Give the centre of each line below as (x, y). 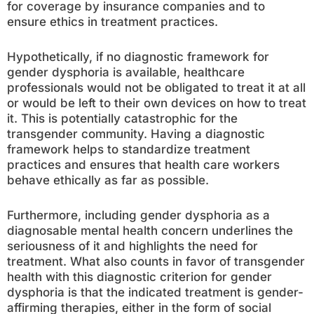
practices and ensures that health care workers (143, 165)
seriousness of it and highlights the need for (132, 246)
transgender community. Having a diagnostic (136, 134)
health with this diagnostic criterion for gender (139, 277)
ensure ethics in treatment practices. (112, 22)
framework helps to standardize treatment (129, 149)
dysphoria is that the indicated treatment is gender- (155, 292)
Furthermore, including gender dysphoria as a (138, 215)
